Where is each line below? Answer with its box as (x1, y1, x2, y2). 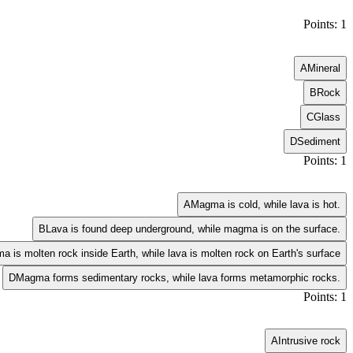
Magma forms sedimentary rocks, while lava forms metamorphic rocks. (16, 271, 340, 284)
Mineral (307, 61, 340, 74)
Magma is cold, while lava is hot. (191, 198, 340, 210)
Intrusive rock (278, 334, 340, 347)
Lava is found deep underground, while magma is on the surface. (46, 222, 340, 235)
